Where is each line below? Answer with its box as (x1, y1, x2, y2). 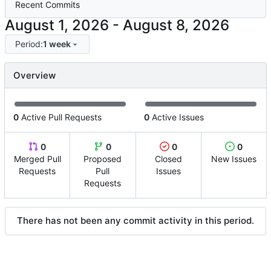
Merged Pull (13, 154, 61, 165)
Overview (13, 70, 56, 82)
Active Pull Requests (19, 112, 102, 123)
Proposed (83, 154, 122, 165)
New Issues (211, 154, 256, 165)
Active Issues (149, 112, 204, 123)
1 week (42, 39, 71, 50)
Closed (154, 154, 182, 165)
